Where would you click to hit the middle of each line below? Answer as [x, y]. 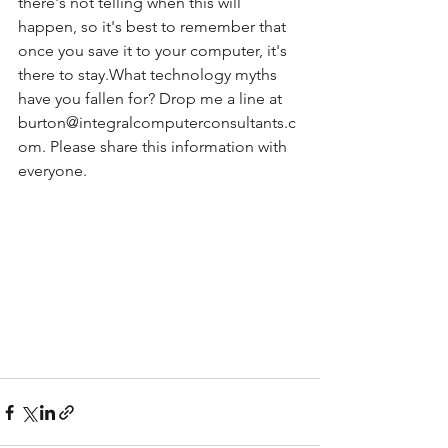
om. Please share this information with [154, 146]
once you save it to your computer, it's [154, 50]
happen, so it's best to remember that [154, 26]
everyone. [52, 170]
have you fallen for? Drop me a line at [152, 98]
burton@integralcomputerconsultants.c [157, 122]
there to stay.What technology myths [149, 74]
